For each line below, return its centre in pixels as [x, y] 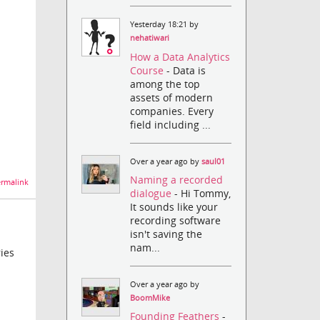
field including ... [171, 124]
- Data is [186, 70]
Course [149, 70]
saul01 [214, 161]
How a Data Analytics [180, 56]
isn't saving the [166, 234]
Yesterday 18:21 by [165, 25]
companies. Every [172, 111]
